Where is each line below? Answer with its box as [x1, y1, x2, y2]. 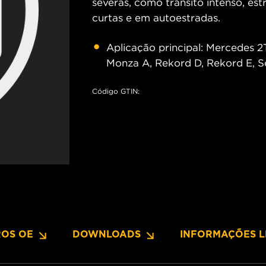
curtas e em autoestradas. [92, 11, 220, 24]
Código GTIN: [92, 87, 140, 96]
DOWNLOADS [72, 229, 141, 240]
